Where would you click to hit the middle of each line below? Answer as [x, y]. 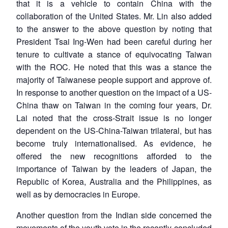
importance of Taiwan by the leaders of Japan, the [114, 168]
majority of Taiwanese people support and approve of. [114, 79]
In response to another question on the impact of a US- [114, 92]
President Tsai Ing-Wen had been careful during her [114, 41]
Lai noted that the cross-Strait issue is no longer [114, 118]
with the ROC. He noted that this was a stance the [114, 67]
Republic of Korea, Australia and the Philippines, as [114, 181]
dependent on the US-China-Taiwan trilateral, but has [114, 130]
